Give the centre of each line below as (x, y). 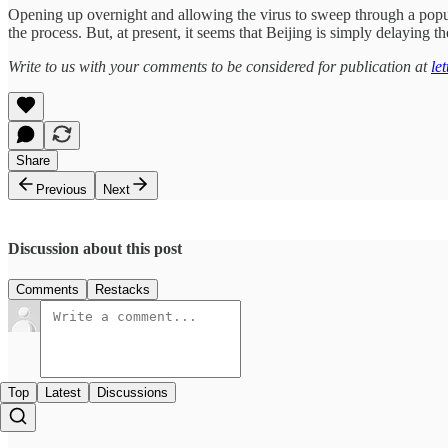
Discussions (132, 393)
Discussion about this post (95, 248)
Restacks (122, 290)
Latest (63, 393)
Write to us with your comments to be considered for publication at (219, 66)
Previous (61, 189)
